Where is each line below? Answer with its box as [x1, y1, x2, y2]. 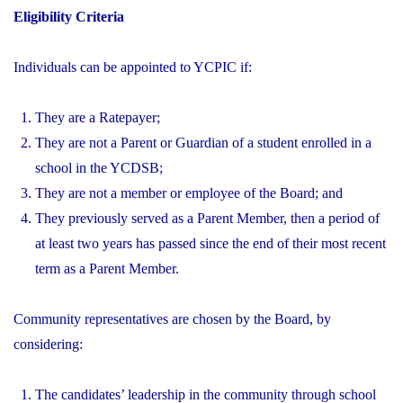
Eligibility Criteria [13, 8, 124, 24]
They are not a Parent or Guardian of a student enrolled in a [35, 134, 372, 150]
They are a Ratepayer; [35, 109, 160, 125]
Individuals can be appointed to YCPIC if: [13, 58, 252, 75]
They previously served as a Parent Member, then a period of [35, 210, 380, 226]
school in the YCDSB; [35, 159, 163, 175]
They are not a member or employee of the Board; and [35, 184, 343, 201]
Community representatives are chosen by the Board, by [13, 310, 331, 327]
